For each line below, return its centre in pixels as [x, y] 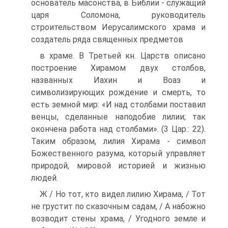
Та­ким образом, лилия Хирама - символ [118, 141]
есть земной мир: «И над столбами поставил [118, 104]
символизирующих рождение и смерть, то [118, 92]
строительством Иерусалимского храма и [118, 27]
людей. [45, 178]
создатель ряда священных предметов [107, 39]
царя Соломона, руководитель [118, 15]
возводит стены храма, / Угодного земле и [118, 218]
